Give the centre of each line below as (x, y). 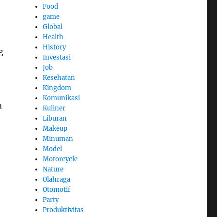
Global (53, 27)
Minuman (58, 139)
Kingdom (57, 88)
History (54, 47)
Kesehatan (59, 77)
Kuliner (54, 108)
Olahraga (57, 179)
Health (53, 37)
